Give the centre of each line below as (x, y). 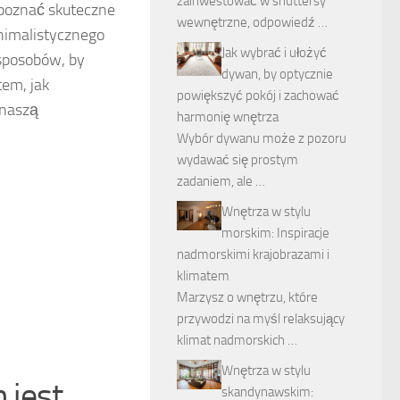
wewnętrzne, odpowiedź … (252, 22)
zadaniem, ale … (221, 181)
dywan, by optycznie (277, 74)
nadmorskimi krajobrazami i (253, 254)
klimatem (203, 276)
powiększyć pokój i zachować (258, 96)
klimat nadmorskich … (237, 340)
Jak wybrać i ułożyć (274, 53)
